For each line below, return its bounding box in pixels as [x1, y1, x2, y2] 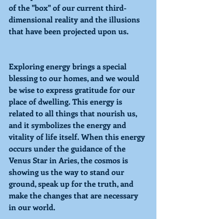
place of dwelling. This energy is [9, 96, 124, 107]
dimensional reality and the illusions [9, 14, 142, 25]
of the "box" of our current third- [9, 2, 127, 13]
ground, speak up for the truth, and [9, 178, 135, 189]
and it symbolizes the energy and [9, 120, 128, 131]
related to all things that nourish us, [9, 108, 139, 119]
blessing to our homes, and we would [9, 73, 141, 84]
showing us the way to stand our [9, 167, 126, 177]
